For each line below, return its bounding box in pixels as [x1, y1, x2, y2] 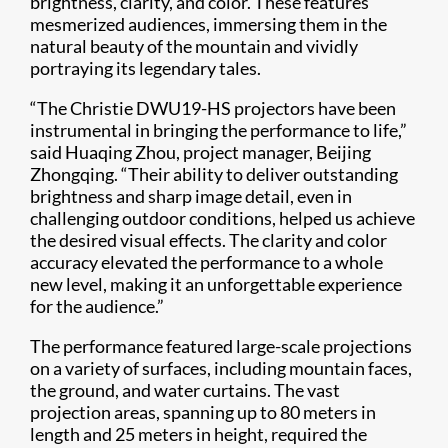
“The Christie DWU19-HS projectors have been [30, 97, 396, 120]
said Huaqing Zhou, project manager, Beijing [30, 141, 371, 164]
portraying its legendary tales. [30, 57, 261, 80]
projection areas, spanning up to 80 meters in [30, 401, 376, 424]
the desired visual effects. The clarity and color [30, 229, 387, 252]
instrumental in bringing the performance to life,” [30, 119, 407, 142]
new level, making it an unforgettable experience [30, 273, 402, 296]
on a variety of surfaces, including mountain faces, [30, 357, 412, 380]
